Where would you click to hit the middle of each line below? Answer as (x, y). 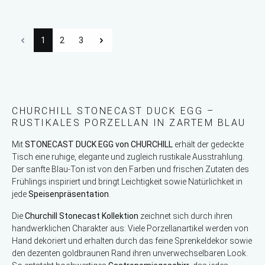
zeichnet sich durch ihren (185, 216)
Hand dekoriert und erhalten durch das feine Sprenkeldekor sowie (132, 241)
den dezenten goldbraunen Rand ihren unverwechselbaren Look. (130, 253)
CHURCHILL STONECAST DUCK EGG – (113, 111)
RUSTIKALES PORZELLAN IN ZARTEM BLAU (129, 123)
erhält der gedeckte (208, 145)
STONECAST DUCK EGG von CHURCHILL (99, 145)
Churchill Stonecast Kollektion (82, 216)
